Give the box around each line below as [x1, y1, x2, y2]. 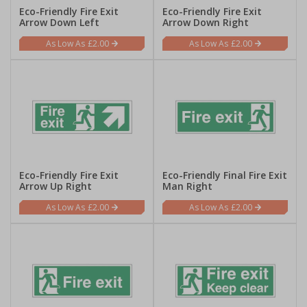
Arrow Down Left [19, 16, 99, 29]
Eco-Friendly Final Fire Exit [162, 169, 287, 182]
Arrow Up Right [19, 180, 92, 193]
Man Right [162, 180, 212, 193]
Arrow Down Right [162, 16, 249, 29]
